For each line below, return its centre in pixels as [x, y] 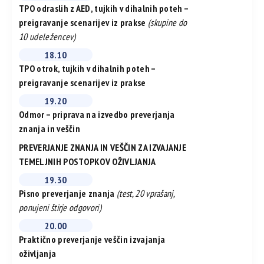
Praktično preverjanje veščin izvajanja [92, 240]
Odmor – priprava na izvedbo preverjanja [97, 115]
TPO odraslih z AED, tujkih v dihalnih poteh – [104, 9]
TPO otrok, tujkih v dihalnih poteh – [87, 69]
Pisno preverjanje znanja [68, 194]
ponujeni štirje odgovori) [60, 208]
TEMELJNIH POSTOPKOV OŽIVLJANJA [88, 162]
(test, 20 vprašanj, [146, 194]
